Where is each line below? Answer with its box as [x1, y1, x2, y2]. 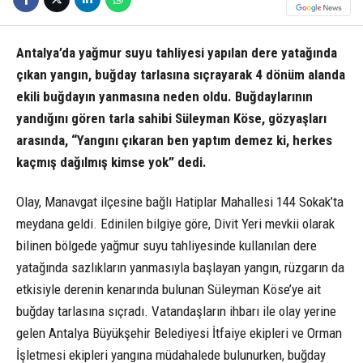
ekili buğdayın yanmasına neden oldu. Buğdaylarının [16, 88, 313, 105]
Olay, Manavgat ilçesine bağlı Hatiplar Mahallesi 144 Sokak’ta [16, 194, 344, 211]
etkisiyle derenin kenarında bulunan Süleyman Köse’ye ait [16, 281, 321, 298]
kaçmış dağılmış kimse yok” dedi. [16, 154, 207, 171]
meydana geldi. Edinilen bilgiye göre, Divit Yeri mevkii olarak [16, 216, 335, 233]
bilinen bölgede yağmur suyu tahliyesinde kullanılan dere [16, 237, 317, 254]
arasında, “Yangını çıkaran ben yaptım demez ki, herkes [16, 132, 332, 149]
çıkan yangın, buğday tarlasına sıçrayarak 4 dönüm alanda [16, 66, 345, 83]
